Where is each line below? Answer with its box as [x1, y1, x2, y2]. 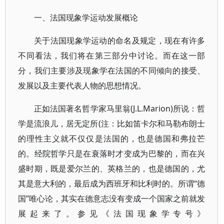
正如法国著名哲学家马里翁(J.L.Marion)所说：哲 [34, 103, 205, 114]
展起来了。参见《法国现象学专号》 [18, 208, 205, 219]
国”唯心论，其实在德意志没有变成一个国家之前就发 [18, 193, 205, 204]
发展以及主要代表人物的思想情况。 [18, 80, 146, 91]
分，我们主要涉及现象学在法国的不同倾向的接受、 [18, 65, 205, 76]
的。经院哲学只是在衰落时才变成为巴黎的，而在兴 [18, 148, 205, 159]
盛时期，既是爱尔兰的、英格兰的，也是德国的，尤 [18, 163, 205, 174]
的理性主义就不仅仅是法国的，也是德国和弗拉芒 [18, 133, 205, 144]
